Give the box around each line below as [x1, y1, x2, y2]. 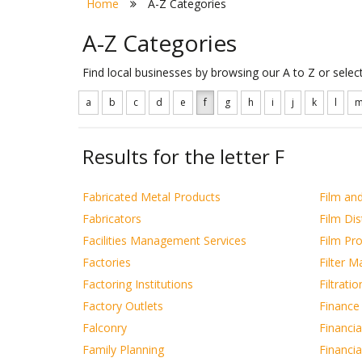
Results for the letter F [82, 143, 284, 170]
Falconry [82, 320, 127, 335]
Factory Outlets [82, 298, 163, 314]
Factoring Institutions [82, 276, 193, 292]
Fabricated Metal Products [82, 189, 221, 204]
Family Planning [82, 342, 164, 357]
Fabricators [82, 211, 141, 226]
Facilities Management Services [82, 233, 246, 248]
